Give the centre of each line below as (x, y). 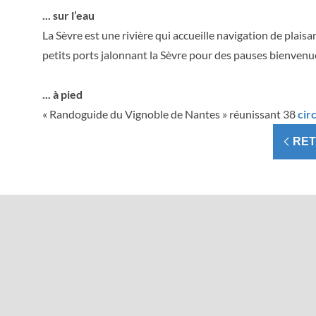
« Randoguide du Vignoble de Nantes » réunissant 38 (170, 114)
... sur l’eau (68, 15)
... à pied (62, 94)
